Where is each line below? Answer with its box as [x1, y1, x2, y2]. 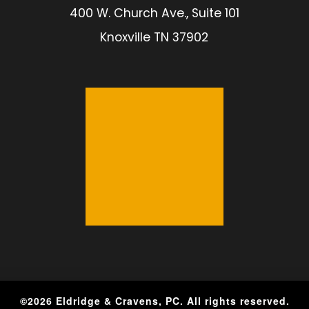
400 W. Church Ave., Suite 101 [69, 5, 239, 21]
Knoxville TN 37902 [100, 29, 209, 46]
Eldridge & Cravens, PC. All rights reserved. [52, 294, 290, 308]
